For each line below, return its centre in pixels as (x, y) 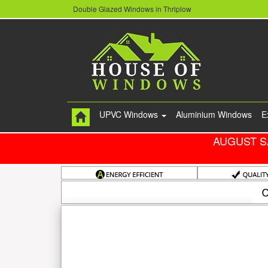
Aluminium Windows (214, 115)
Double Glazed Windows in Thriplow (132, 9)
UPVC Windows (130, 115)
